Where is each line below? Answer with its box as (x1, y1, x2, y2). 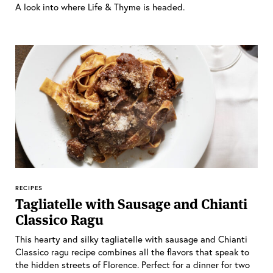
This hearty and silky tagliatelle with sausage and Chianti (15, 232, 247, 245)
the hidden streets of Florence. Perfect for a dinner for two (15, 258, 250, 271)
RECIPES (15, 183, 43, 192)
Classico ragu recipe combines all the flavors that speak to (15, 245, 249, 258)
